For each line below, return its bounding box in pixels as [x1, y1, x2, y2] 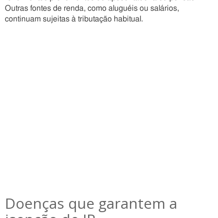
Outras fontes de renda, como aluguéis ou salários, [5, 4, 179, 12]
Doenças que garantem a [5, 193, 177, 213]
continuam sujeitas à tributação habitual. [5, 15, 143, 23]
